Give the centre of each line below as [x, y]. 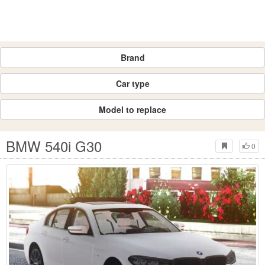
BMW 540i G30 [54, 146]
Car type [132, 83]
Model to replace [132, 109]
